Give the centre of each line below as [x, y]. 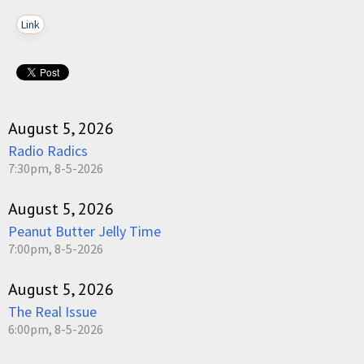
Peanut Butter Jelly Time [84, 231]
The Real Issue [52, 311]
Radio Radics [48, 150]
